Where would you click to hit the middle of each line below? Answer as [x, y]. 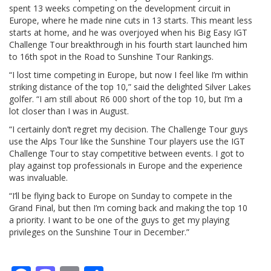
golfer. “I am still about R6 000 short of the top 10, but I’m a [126, 99]
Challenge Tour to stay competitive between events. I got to [127, 153]
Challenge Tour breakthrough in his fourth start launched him [128, 44]
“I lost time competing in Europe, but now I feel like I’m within [129, 74]
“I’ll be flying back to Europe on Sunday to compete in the [121, 195]
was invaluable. [38, 177]
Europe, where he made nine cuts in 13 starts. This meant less [131, 20]
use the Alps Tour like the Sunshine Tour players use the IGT [127, 141]
